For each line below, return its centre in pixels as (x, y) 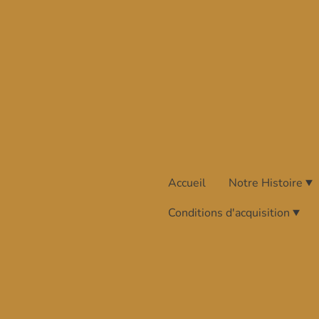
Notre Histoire (266, 183)
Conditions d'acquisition (229, 213)
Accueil (187, 183)
